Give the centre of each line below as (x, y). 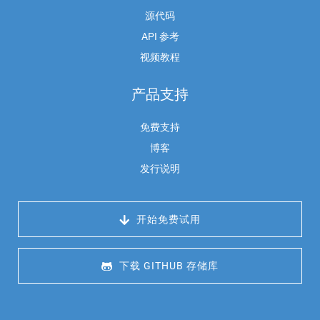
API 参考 (160, 37)
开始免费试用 (167, 220)
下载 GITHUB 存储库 (167, 266)
